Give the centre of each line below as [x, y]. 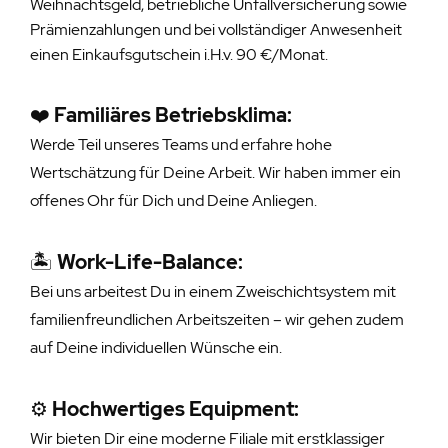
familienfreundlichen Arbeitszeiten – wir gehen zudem [217, 319]
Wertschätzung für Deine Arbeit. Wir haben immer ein [215, 172]
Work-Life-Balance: [150, 261]
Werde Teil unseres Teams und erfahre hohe [181, 144]
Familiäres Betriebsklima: [173, 114]
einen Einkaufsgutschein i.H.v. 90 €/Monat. [180, 54]
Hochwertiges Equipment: [175, 408]
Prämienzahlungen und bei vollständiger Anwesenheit [216, 29]
